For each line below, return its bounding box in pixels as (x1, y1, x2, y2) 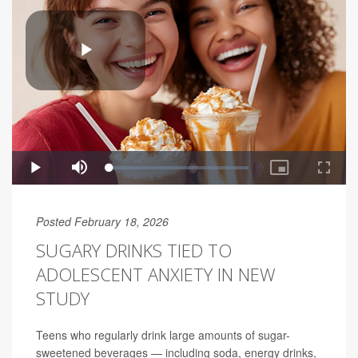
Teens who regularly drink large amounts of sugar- (36, 327, 290, 344)
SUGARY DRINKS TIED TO (36, 238, 232, 263)
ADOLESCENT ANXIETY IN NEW (36, 262, 276, 287)
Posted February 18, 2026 (36, 213, 169, 230)
